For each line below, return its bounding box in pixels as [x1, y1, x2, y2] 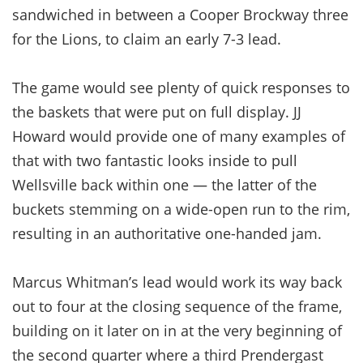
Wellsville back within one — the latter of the [12, 174, 317, 194]
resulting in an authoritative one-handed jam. [12, 223, 322, 243]
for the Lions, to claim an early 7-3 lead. [12, 28, 281, 49]
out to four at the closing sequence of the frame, [12, 296, 342, 316]
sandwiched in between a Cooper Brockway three [12, 4, 348, 24]
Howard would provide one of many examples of [12, 126, 345, 146]
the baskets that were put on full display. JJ [12, 101, 301, 122]
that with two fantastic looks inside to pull [12, 150, 297, 170]
